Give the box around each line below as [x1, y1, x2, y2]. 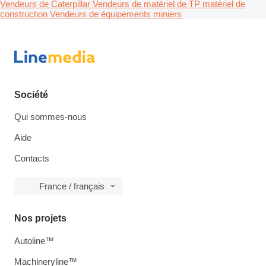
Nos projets [14, 213, 66, 223]
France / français [39, 181, 104, 191]
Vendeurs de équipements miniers [50, 8, 182, 19]
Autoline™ [14, 236, 54, 246]
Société [14, 90, 48, 100]
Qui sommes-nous [14, 112, 87, 122]
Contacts [14, 153, 49, 163]
